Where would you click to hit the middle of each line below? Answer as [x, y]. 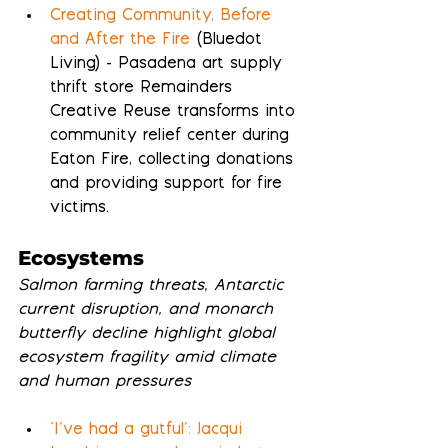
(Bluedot [229, 40]
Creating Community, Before [163, 16]
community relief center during [172, 136]
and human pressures [104, 382]
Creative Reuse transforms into [175, 112]
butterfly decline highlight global [149, 334]
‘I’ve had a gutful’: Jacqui [149, 430]
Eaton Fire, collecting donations [174, 160]
